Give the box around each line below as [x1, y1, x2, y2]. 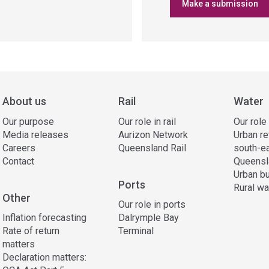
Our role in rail [118, 115, 176, 127]
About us [2, 95, 46, 107]
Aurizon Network [118, 128, 188, 141]
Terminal [118, 225, 154, 237]
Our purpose [2, 115, 54, 127]
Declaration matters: [2, 252, 86, 263]
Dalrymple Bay [118, 212, 179, 223]
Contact [2, 155, 34, 167]
